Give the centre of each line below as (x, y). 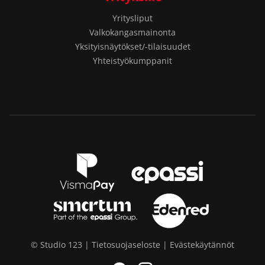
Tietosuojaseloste (126, 245)
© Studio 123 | (61, 245)
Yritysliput (132, 18)
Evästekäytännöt (202, 245)
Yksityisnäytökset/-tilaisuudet (132, 46)
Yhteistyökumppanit (132, 61)
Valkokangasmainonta (132, 32)
